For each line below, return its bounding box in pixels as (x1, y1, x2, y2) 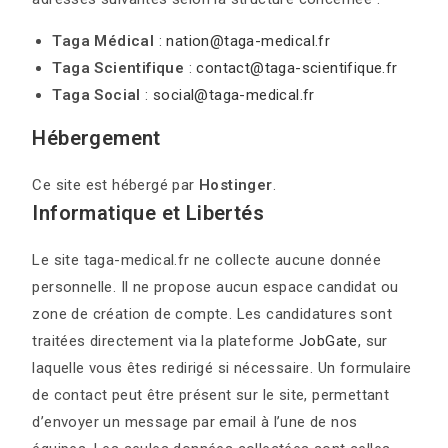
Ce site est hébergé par (32, 176, 200, 194)
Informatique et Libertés (32, 201, 265, 225)
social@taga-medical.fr (153, 86, 315, 104)
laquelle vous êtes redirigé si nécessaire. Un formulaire (32, 359, 412, 377)
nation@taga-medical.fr (166, 32, 331, 50)
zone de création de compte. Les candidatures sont (32, 305, 393, 323)
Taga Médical (52, 32, 155, 50)
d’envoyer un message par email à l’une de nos (32, 413, 358, 431)
